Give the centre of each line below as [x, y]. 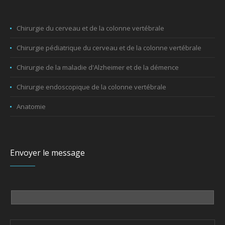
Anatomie [31, 106]
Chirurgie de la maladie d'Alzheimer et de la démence [98, 67]
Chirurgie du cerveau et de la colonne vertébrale [91, 28]
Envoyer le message [48, 152]
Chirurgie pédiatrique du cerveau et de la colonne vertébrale [109, 47]
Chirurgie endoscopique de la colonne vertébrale [92, 87]
